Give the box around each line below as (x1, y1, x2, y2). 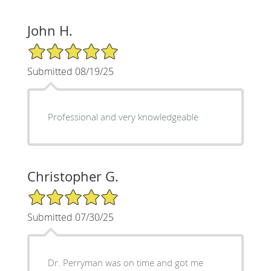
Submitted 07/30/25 (27, 211, 114, 224)
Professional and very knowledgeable (47, 111, 198, 123)
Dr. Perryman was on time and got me (47, 256, 203, 269)
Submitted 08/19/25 (27, 65, 114, 79)
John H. (27, 22, 73, 40)
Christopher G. (27, 168, 119, 186)
